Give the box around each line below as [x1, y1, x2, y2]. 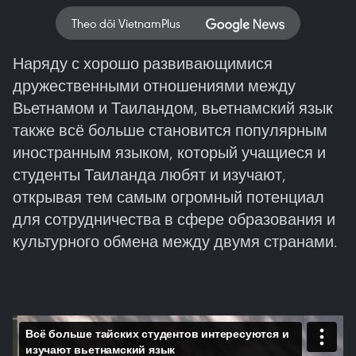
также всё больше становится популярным [13, 120, 327, 140]
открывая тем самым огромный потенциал [13, 187, 324, 207]
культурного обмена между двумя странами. [13, 231, 338, 251]
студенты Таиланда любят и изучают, [13, 164, 286, 184]
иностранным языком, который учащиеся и [13, 142, 326, 162]
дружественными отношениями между [13, 75, 296, 95]
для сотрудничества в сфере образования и [13, 209, 335, 229]
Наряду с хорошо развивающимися [13, 53, 273, 73]
